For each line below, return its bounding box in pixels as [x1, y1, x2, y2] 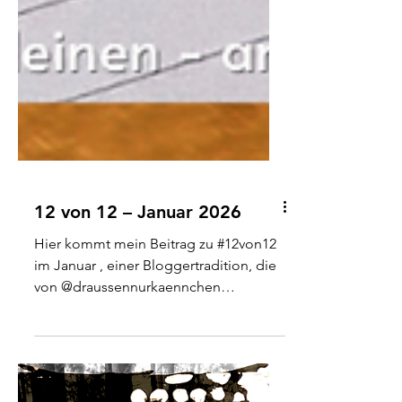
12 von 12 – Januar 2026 [34, 301, 241, 323]
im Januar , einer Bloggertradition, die [34, 357, 276, 374]
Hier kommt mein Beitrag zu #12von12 [34, 336, 276, 353]
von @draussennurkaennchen [34, 379, 221, 396]
